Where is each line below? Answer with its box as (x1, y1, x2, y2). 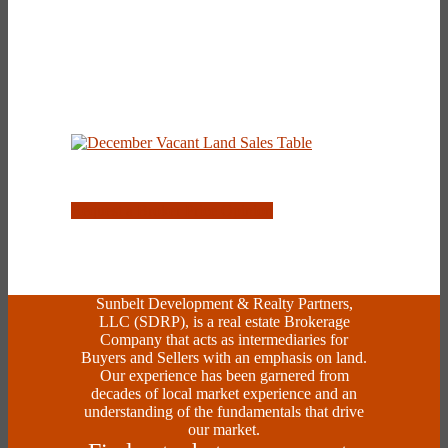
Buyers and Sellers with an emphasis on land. (81, 349, 367, 367)
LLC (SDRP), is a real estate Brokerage (98, 313, 350, 331)
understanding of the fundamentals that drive (84, 403, 364, 421)
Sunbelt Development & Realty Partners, (95, 295, 353, 313)
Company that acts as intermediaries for (100, 331, 348, 349)
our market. (188, 421, 260, 439)
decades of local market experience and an (91, 385, 357, 403)
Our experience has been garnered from (99, 367, 349, 385)
